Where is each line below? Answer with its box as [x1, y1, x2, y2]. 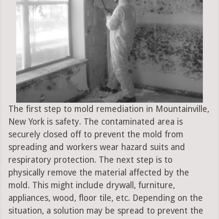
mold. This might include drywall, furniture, [8, 180, 175, 191]
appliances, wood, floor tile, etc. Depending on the [8, 193, 203, 203]
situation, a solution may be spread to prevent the [8, 206, 203, 216]
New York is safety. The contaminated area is [8, 117, 183, 127]
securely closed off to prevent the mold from [8, 130, 183, 140]
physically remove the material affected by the [8, 168, 189, 178]
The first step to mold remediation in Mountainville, [8, 104, 209, 114]
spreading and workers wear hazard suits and [8, 142, 185, 153]
